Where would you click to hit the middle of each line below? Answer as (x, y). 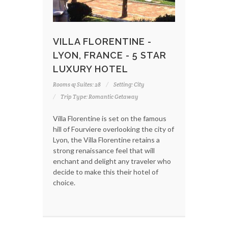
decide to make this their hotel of (106, 172)
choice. (64, 183)
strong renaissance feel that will (104, 151)
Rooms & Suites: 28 (77, 85)
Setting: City (129, 85)
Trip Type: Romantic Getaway (99, 97)
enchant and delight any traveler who (112, 161)
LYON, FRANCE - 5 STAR (110, 55)
